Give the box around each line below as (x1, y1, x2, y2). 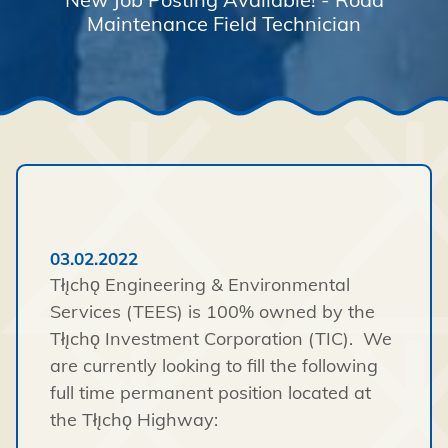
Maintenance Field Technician (87, 11, 361, 37)
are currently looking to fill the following (50, 354, 378, 378)
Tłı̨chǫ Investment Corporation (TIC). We (50, 327, 392, 351)
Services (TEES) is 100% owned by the (50, 300, 375, 324)
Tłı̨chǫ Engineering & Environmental (50, 273, 350, 297)
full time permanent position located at (50, 381, 371, 405)
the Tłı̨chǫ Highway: (50, 408, 218, 432)
